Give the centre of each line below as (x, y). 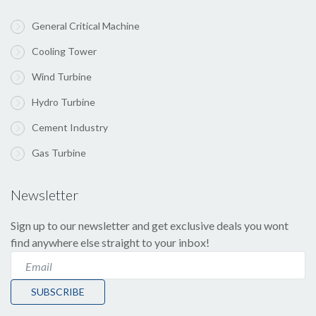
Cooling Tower (64, 51)
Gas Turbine (59, 153)
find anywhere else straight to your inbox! (110, 242)
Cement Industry (70, 127)
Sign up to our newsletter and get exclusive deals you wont (150, 225)
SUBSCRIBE (58, 292)
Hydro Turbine (63, 102)
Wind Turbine (62, 77)
